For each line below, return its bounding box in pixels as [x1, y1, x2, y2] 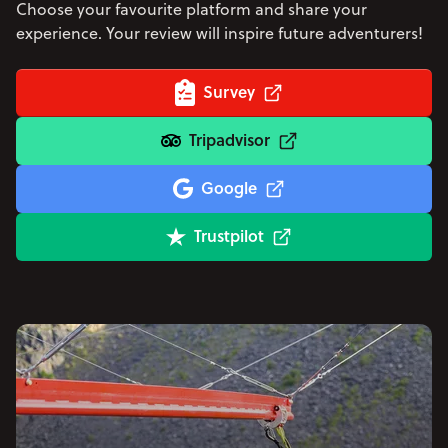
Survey [203, 79, 255, 103]
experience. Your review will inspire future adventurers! [16, 21, 423, 44]
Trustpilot [194, 223, 264, 247]
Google [201, 175, 257, 199]
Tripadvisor [188, 127, 270, 151]
